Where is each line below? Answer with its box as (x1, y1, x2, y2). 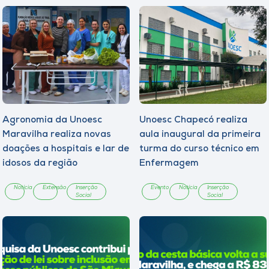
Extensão (42, 184, 66, 190)
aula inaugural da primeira (139, 130, 261, 139)
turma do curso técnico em (139, 144, 259, 154)
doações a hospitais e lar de (2, 144, 129, 154)
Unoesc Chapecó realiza (139, 115, 247, 125)
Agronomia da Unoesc (2, 115, 102, 125)
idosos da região (2, 159, 77, 168)
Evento (151, 184, 169, 190)
